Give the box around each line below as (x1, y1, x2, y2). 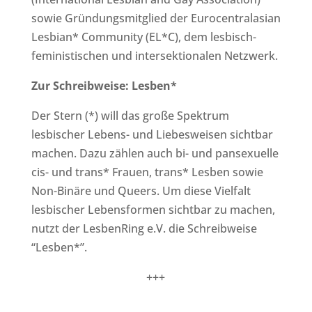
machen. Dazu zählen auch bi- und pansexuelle (31, 145, 279, 161)
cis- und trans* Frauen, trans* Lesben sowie (31, 164, 263, 180)
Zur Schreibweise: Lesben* (31, 77, 177, 93)
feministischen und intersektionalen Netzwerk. (31, 47, 278, 63)
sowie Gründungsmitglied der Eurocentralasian (31, 10, 281, 26)
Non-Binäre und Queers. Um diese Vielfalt (31, 182, 251, 198)
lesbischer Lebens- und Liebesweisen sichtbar (31, 126, 273, 142)
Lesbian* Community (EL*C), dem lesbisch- (31, 29, 256, 45)
